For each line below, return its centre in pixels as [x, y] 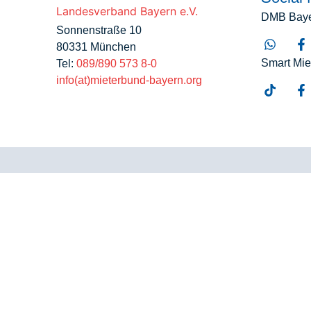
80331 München [96, 47]
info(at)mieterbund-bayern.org [129, 81]
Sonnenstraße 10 [99, 31]
